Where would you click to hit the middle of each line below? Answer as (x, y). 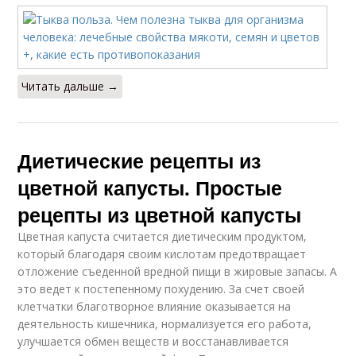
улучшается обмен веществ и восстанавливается (153, 341)
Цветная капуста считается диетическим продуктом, (163, 236)
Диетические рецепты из (139, 160)
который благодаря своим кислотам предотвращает (162, 253)
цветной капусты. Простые (150, 187)
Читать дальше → (70, 86)
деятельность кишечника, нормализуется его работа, (165, 323)
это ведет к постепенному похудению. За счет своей (161, 288)
